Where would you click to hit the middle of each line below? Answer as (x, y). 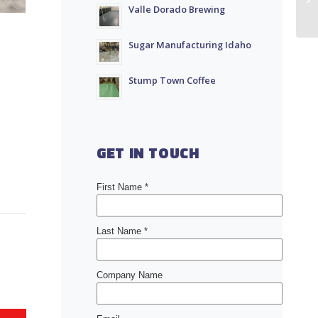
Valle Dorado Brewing (177, 9)
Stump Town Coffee (172, 80)
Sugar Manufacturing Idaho (190, 45)
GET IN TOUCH (148, 153)
